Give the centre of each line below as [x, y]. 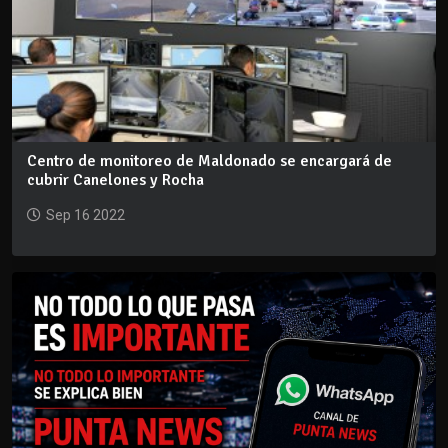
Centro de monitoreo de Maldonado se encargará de [209, 160]
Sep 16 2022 [85, 214]
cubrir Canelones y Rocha [115, 179]
